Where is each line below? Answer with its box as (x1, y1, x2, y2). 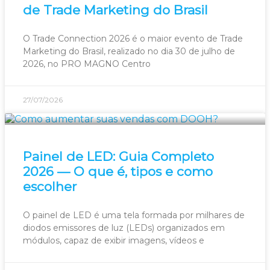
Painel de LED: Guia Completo (23, 148, 214, 164)
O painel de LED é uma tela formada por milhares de (23, 209, 245, 221)
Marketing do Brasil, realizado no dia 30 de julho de (23, 45, 235, 57)
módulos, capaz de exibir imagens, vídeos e (23, 234, 204, 246)
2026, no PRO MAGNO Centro (23, 58, 151, 69)
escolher (23, 178, 77, 194)
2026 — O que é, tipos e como (23, 163, 213, 179)
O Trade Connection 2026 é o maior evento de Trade (23, 33, 243, 44)
